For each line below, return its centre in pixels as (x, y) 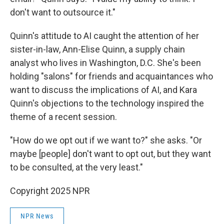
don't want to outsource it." (63, 12)
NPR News (37, 216)
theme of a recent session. (63, 117)
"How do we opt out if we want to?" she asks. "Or (106, 140)
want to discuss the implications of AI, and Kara (103, 90)
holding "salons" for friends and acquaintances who (111, 76)
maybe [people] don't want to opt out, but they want (110, 154)
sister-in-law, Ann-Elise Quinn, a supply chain (97, 49)
